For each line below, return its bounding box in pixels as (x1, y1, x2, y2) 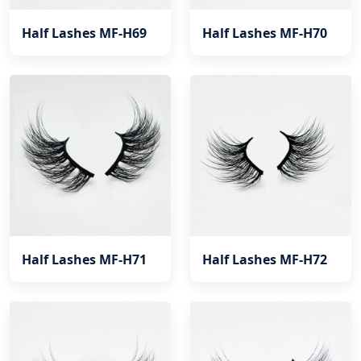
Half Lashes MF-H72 (202, 250, 327, 268)
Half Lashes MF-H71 (22, 250, 147, 268)
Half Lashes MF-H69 (22, 23, 147, 42)
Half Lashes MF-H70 (202, 23, 327, 42)
